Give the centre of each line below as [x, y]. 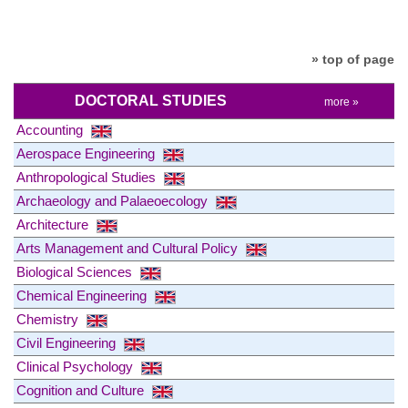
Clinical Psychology [76, 367]
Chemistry [49, 320]
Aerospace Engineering [87, 154]
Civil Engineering [68, 343]
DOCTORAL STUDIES [151, 101]
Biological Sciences [76, 272]
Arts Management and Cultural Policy [129, 249]
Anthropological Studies [88, 178]
